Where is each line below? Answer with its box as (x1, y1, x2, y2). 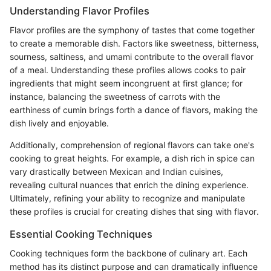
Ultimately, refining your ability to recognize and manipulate (10, 192, 245, 203)
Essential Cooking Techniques (10, 227, 152, 240)
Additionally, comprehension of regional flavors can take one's (10, 139, 254, 150)
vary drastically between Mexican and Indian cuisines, (10, 166, 223, 177)
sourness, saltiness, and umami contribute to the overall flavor (10, 51, 253, 62)
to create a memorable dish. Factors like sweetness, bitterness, (10, 38, 259, 48)
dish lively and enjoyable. (10, 117, 109, 128)
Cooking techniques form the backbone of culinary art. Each (10, 248, 247, 259)
